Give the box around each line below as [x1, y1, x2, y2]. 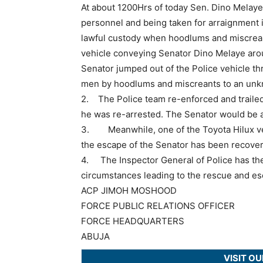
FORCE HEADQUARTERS [81, 215, 184, 227]
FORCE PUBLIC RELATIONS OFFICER [81, 200, 235, 212]
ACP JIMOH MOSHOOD [81, 185, 177, 197]
